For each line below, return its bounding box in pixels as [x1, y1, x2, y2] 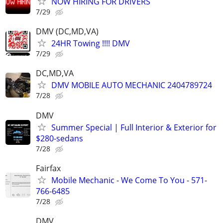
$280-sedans [36, 132, 83, 144]
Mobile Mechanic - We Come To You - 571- [51, 174, 207, 186]
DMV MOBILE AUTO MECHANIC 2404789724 [51, 80, 212, 91]
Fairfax [36, 162, 61, 174]
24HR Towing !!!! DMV [51, 38, 130, 49]
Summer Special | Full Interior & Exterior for [51, 121, 217, 133]
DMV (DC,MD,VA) [36, 26, 99, 37]
